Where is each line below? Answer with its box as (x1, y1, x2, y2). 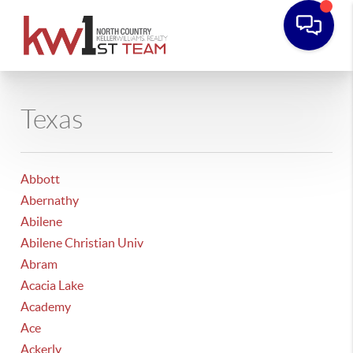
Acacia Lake (20, 278, 84, 292)
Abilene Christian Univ (20, 236, 144, 250)
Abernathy (20, 193, 80, 207)
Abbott (20, 172, 61, 186)
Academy (20, 299, 72, 314)
